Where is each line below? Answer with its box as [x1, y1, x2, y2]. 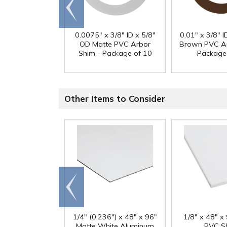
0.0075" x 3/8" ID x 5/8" [74, 30, 156, 40]
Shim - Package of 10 [78, 49, 152, 58]
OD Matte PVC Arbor [80, 40, 150, 49]
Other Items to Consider [64, 93, 165, 104]
